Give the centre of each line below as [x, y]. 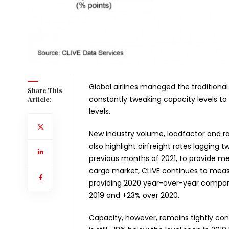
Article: [39, 99]
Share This [44, 90]
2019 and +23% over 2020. [134, 195]
